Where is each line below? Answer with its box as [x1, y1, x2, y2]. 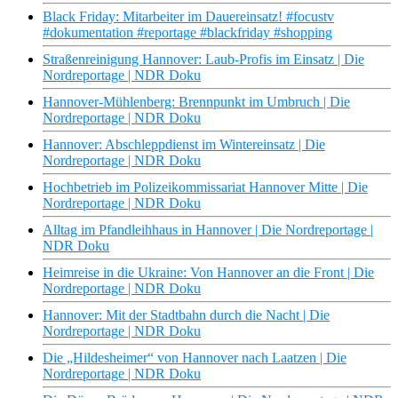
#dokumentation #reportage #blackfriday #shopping [43, 25, 332, 41]
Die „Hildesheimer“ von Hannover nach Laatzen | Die [43, 350, 346, 366]
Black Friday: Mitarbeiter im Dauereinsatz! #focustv [43, 9, 334, 25]
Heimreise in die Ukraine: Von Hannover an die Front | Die [43, 265, 374, 281]
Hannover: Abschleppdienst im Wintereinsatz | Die [43, 137, 325, 153]
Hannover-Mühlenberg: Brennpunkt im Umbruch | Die [43, 94, 350, 110]
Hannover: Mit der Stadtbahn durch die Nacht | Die [43, 307, 330, 323]
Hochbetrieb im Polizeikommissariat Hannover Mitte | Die [43, 179, 368, 195]
